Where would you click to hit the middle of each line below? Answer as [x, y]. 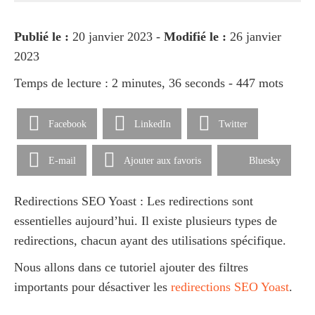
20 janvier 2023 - [116, 37]
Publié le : [41, 37]
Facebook [67, 124]
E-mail [62, 160]
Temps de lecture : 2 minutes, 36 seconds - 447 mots [149, 83]
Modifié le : [195, 37]
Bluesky [265, 160]
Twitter [233, 124]
